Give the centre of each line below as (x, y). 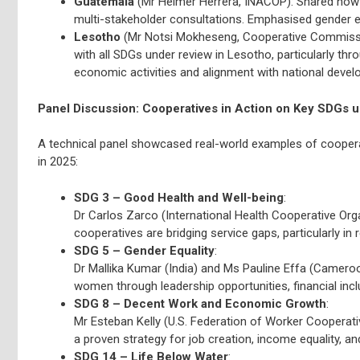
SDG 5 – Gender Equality (144, 250)
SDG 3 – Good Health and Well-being (179, 197)
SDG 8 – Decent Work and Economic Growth (200, 303)
